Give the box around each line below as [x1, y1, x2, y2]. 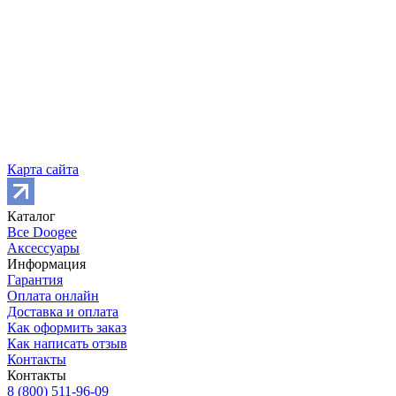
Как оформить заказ [7, 319, 126, 335]
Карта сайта [7, 161, 79, 177]
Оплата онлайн [7, 287, 99, 303]
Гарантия [7, 271, 63, 287]
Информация [7, 255, 86, 271]
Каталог [7, 208, 56, 224]
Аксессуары [7, 240, 80, 255]
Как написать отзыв [7, 335, 127, 351]
